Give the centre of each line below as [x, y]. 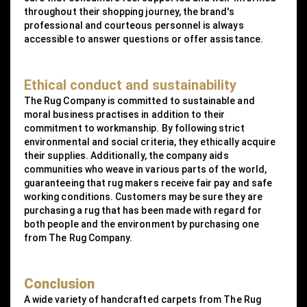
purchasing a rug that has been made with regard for [143, 210]
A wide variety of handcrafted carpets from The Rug [143, 299]
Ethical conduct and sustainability [130, 85]
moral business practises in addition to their [125, 114]
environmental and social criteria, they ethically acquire [150, 142]
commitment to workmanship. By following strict [134, 128]
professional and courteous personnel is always [134, 25]
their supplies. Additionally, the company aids [126, 155]
